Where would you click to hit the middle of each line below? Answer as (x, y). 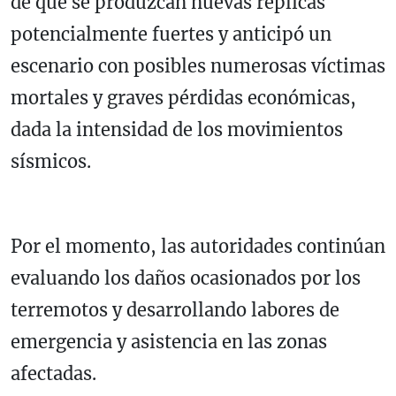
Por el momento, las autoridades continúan (198, 247)
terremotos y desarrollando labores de (175, 310)
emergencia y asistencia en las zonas (169, 342)
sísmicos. (51, 162)
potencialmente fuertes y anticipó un (171, 34)
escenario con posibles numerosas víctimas (198, 66)
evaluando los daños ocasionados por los (186, 278)
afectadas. (53, 374)
